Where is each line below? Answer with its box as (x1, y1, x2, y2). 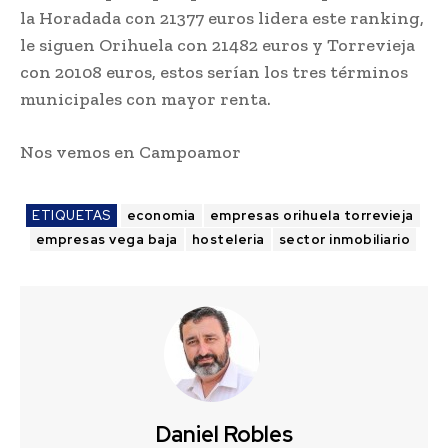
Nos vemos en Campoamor (20, 141, 241, 164)
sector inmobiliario (278, 231, 411, 249)
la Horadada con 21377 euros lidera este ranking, (20, 7, 424, 30)
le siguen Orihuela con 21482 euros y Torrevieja (20, 34, 415, 57)
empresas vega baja (35, 231, 178, 249)
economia (126, 207, 196, 225)
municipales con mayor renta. (20, 88, 271, 111)
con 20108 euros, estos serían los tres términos (20, 61, 408, 84)
